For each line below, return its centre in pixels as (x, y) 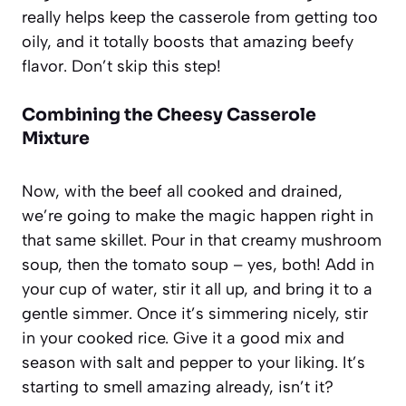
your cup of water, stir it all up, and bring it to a (197, 289)
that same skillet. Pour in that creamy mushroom (202, 240)
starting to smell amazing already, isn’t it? (178, 387)
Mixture (56, 138)
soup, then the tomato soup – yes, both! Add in (198, 264)
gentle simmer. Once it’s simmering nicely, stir (195, 313)
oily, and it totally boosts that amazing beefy (188, 41)
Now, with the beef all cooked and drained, (182, 191)
